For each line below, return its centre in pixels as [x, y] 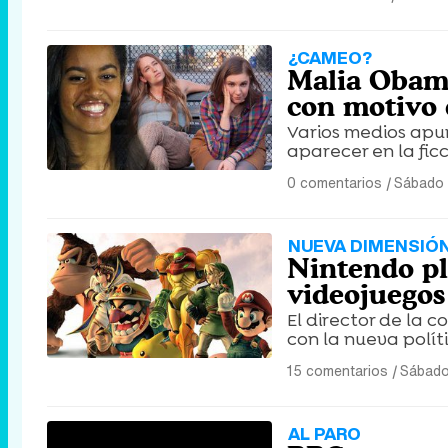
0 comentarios [334, 182]
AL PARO [324, 433]
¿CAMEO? [330, 57]
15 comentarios [337, 370]
